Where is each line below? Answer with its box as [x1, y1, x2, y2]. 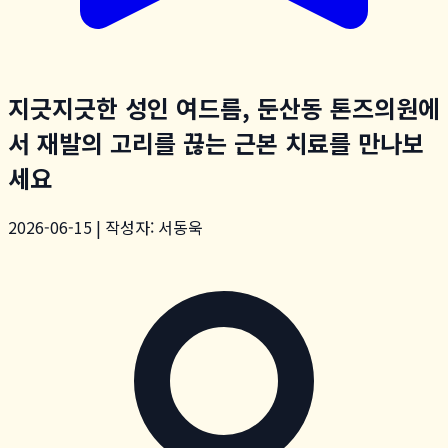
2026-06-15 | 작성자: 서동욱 [8, 214, 203, 239]
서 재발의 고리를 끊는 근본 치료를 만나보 [8, 124, 424, 160]
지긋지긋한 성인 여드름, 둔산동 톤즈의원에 [8, 89, 440, 125]
